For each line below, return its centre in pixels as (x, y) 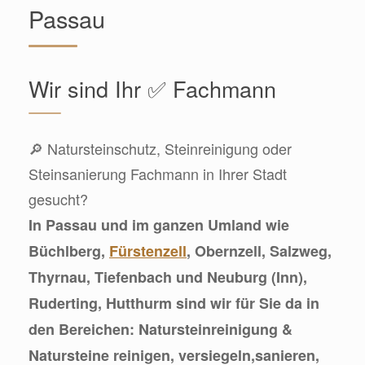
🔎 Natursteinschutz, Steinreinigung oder (160, 148)
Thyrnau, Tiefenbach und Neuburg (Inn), (168, 277)
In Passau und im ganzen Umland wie (159, 224)
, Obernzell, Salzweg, (259, 251)
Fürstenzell (148, 251)
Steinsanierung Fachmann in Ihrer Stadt (158, 173)
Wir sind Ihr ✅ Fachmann (152, 88)
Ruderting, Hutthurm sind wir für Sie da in (174, 303)
